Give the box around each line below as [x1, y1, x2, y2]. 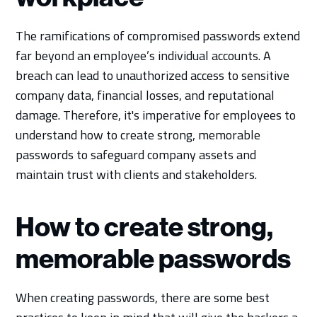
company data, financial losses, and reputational [16, 85, 275, 105]
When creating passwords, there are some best [16, 287, 270, 307]
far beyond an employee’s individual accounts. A [16, 45, 272, 65]
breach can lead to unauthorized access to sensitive [16, 65, 290, 85]
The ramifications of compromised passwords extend [16, 25, 301, 45]
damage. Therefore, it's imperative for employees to [16, 105, 296, 125]
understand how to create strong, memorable [16, 125, 261, 144]
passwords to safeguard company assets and [16, 144, 257, 164]
